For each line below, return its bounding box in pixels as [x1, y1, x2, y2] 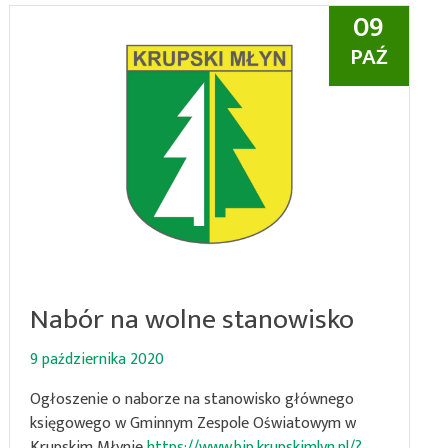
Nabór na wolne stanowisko [29, 296, 354, 343]
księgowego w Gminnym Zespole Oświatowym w [29, 410, 356, 437]
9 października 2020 [29, 346, 164, 373]
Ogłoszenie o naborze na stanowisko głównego [29, 386, 354, 413]
